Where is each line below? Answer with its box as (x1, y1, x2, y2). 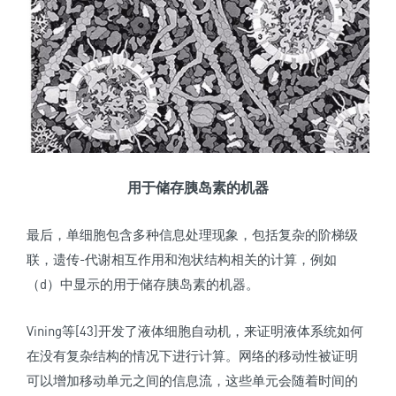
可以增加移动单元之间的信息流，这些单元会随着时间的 (27, 372, 358, 389)
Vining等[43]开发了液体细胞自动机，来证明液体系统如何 (27, 323, 363, 339)
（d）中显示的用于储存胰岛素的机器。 (27, 276, 259, 293)
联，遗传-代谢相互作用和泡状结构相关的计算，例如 (27, 251, 337, 268)
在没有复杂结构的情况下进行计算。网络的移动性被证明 (27, 347, 358, 364)
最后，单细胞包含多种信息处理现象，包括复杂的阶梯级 (27, 226, 358, 243)
